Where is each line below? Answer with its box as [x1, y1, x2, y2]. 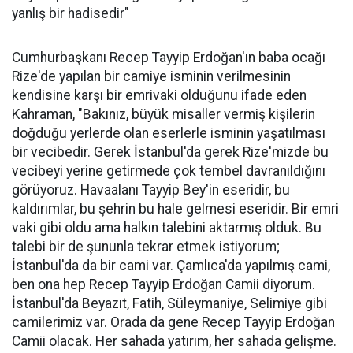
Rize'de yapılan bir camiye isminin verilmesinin [12, 69, 291, 85]
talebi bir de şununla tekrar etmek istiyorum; [12, 239, 280, 255]
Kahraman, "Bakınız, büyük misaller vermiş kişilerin [12, 106, 315, 123]
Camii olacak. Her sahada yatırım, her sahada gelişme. [12, 333, 336, 350]
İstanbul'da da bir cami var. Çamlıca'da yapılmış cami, [12, 258, 330, 274]
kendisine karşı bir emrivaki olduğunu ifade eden [12, 87, 307, 104]
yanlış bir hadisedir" [12, 6, 129, 22]
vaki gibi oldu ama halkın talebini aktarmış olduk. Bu [12, 220, 321, 236]
